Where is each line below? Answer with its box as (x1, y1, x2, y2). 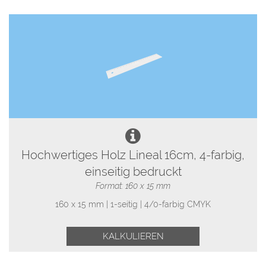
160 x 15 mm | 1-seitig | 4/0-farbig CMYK (55, 199, 211, 209)
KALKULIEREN (102, 230, 164, 242)
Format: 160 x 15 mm (96, 181, 170, 191)
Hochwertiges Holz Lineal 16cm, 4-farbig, (21, 148, 245, 163)
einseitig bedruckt (84, 164, 182, 179)
